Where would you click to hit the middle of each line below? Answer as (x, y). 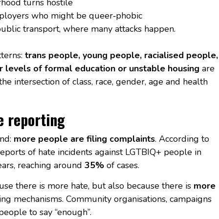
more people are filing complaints (84, 139)
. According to (182, 139)
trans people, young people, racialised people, (121, 55)
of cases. (121, 165)
